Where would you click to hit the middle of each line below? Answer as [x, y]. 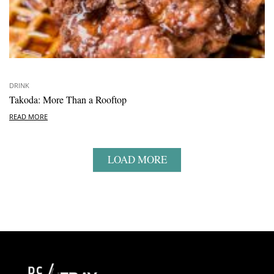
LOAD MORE [137, 160]
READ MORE [28, 117]
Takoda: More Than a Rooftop [68, 99]
